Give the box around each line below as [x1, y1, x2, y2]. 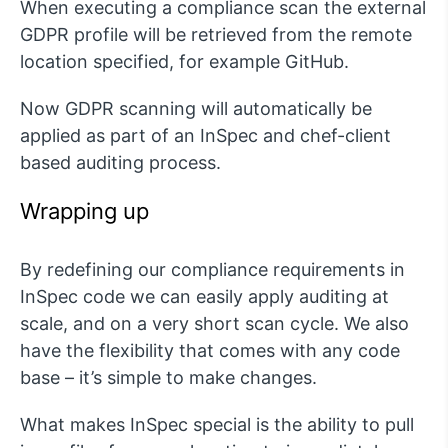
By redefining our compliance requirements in [20, 258, 405, 280]
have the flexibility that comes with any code [20, 339, 400, 361]
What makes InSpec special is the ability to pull [20, 413, 414, 435]
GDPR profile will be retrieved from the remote [20, 23, 412, 45]
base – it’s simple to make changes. [20, 366, 317, 388]
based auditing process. [20, 151, 221, 173]
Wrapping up [20, 197, 149, 224]
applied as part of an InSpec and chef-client [20, 124, 391, 146]
